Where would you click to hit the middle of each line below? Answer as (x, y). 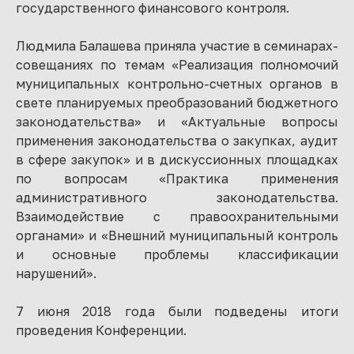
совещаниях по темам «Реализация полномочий (177, 64)
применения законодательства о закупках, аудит (177, 140)
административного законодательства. (177, 197)
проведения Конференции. (101, 330)
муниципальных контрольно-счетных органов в (177, 83)
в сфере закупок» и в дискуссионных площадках (177, 159)
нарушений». (56, 273)
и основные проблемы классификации (177, 254)
